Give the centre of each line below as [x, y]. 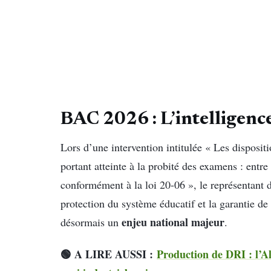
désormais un [91, 222]
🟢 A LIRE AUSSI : [109, 254]
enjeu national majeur [173, 222]
